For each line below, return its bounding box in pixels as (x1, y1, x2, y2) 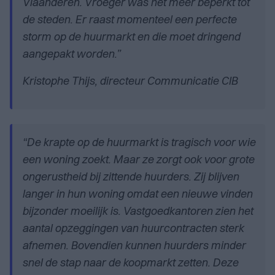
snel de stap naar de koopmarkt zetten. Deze (22, 255, 238, 270)
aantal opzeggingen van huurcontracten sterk (22, 221, 244, 236)
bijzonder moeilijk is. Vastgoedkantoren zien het (22, 204, 253, 219)
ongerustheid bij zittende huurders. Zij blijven (22, 169, 239, 184)
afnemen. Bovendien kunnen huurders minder (22, 238, 246, 253)
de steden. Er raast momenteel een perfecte (22, 12, 236, 27)
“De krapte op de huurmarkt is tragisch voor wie (22, 135, 255, 150)
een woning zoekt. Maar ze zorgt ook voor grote (22, 152, 254, 167)
